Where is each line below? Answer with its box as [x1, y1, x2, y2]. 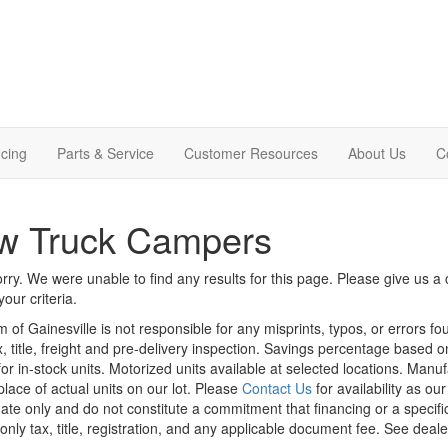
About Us [348, 142, 406, 163]
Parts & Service [57, 142, 154, 163]
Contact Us [241, 377, 312, 398]
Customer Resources [184, 142, 318, 163]
